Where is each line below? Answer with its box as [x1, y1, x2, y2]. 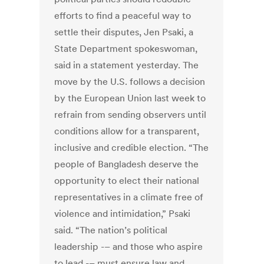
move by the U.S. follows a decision [54, 75, 206, 88]
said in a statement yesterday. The [54, 59, 199, 71]
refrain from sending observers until [54, 108, 207, 121]
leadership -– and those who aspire [54, 240, 203, 253]
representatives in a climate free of [54, 191, 204, 203]
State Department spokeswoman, [54, 42, 198, 55]
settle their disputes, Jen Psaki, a [54, 26, 194, 38]
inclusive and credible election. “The [54, 141, 209, 154]
